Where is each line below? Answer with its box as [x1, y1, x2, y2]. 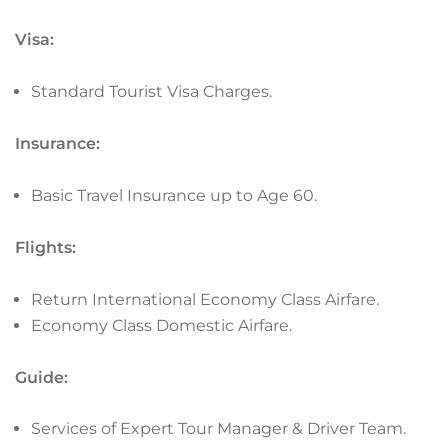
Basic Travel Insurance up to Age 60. [31, 185, 317, 205]
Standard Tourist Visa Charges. [31, 82, 272, 102]
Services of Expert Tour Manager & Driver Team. [31, 419, 406, 439]
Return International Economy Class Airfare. [31, 289, 379, 309]
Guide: [15, 367, 68, 387]
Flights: [15, 237, 76, 257]
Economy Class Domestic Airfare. [31, 315, 292, 335]
